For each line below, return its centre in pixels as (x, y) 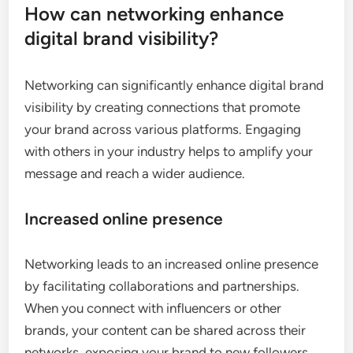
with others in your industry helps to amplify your (169, 152)
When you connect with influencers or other (153, 308)
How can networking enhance (154, 14)
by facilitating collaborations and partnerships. (162, 286)
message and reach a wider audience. (135, 174)
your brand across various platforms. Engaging (163, 130)
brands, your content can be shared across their (165, 331)
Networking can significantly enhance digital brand (175, 85)
